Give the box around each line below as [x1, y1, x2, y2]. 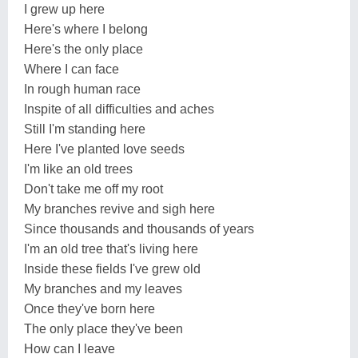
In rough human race [24, 82, 141, 96]
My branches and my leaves [24, 281, 182, 296]
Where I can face [24, 62, 119, 76]
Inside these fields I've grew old [24, 261, 201, 276]
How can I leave [24, 341, 115, 356]
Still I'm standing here [24, 121, 145, 136]
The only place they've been [24, 321, 183, 336]
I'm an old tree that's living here [24, 241, 198, 256]
